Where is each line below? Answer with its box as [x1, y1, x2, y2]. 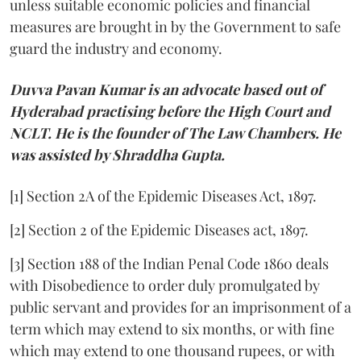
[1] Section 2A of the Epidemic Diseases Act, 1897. [10, 185, 317, 205]
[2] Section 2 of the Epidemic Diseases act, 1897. [10, 219, 309, 239]
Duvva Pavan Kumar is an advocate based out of [10, 79, 322, 99]
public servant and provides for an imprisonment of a [10, 297, 351, 317]
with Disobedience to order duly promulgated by [10, 275, 320, 295]
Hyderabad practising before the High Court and [10, 101, 330, 121]
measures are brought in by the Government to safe [10, 16, 341, 36]
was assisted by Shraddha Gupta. [10, 144, 225, 164]
